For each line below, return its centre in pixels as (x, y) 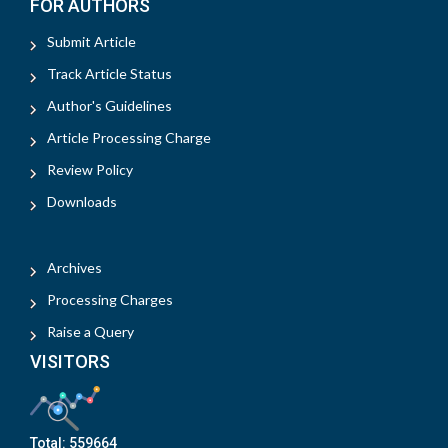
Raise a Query (90, 332)
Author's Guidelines (109, 106)
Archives (74, 268)
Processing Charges (110, 300)
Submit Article (91, 42)
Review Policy (90, 170)
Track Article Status (109, 74)
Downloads (82, 202)
